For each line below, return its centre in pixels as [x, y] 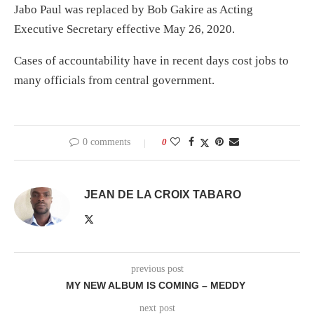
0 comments [107, 142]
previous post [157, 269]
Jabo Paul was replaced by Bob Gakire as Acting [134, 10]
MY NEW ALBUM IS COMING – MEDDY [157, 286]
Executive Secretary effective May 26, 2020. [124, 29]
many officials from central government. [114, 81]
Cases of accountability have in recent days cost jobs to [151, 61]
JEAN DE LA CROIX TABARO [163, 195]
